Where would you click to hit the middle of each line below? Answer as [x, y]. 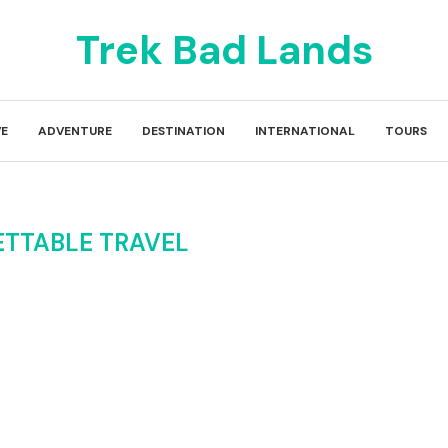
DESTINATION [183, 131]
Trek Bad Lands [224, 50]
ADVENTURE [75, 131]
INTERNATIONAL [305, 131]
